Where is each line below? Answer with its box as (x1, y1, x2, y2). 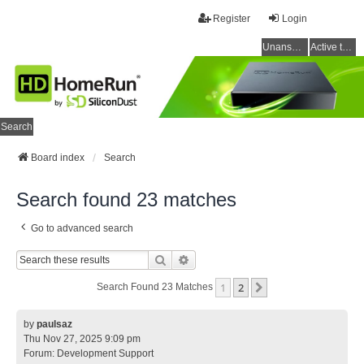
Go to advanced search (31, 223, 133, 235)
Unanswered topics (292, 41, 301, 53)
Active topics (342, 41, 352, 53)
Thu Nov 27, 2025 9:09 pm (24, 333, 141, 345)
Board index (31, 152, 84, 164)
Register (213, 13, 250, 24)
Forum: (24, 348, 57, 360)
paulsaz (37, 318, 72, 331)
